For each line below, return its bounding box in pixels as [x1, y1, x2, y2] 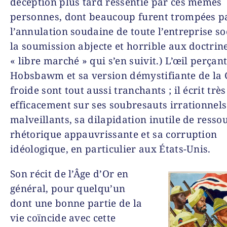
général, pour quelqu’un [10, 181, 126, 195]
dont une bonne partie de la [10, 196, 142, 210]
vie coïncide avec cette [10, 211, 116, 224]
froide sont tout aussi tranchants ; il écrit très [10, 83, 226, 97]
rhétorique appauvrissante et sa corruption [10, 127, 217, 141]
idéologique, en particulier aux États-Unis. [10, 142, 211, 156]
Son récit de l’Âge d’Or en [10, 167, 129, 180]
